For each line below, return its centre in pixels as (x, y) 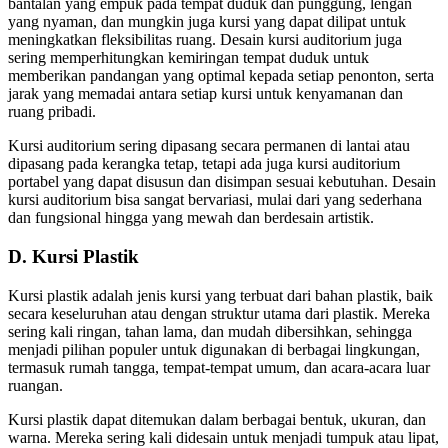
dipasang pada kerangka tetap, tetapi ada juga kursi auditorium (204, 164)
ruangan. (35, 385)
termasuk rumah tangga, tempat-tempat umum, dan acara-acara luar (219, 367)
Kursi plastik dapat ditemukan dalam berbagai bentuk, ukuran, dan (217, 419)
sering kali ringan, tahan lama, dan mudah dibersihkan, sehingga (210, 331)
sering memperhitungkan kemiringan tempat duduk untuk (188, 58)
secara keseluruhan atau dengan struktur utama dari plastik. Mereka (219, 313)
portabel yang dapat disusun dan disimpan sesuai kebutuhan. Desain (222, 182)
